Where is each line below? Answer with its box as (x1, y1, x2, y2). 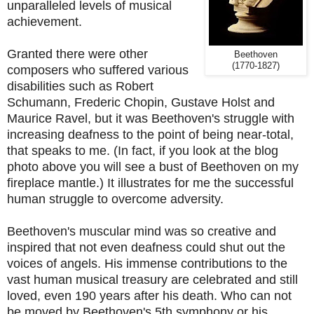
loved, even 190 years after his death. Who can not (7, 288, 292, 303)
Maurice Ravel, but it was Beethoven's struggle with (7, 111, 294, 125)
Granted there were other (7, 46, 148, 61)
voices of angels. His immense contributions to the (7, 256, 287, 271)
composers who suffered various (7, 62, 189, 77)
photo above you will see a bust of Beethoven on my (7, 159, 299, 174)
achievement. (7, 14, 86, 29)
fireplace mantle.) (7, 175, 107, 190)
